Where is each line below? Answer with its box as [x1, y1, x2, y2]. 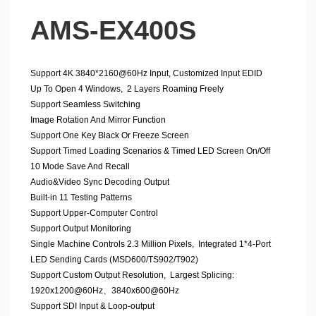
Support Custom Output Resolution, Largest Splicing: [30, 270, 234, 280]
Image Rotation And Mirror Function [30, 115, 166, 125]
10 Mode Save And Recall [30, 162, 130, 171]
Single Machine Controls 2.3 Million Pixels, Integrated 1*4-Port [30, 239, 271, 249]
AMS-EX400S [30, 16, 196, 45]
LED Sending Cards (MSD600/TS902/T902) [30, 255, 198, 265]
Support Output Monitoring [30, 224, 131, 233]
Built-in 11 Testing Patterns [30, 193, 132, 202]
